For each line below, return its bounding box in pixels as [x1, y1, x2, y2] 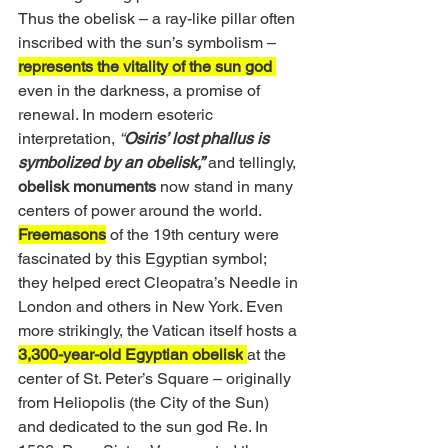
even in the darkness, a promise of [18, 81, 264, 101]
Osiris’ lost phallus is [124, 129, 273, 149]
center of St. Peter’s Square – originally [18, 369, 295, 389]
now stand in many [156, 177, 297, 197]
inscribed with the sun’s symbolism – [18, 33, 280, 53]
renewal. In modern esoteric [18, 105, 217, 125]
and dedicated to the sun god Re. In [18, 417, 272, 437]
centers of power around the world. [18, 201, 265, 221]
